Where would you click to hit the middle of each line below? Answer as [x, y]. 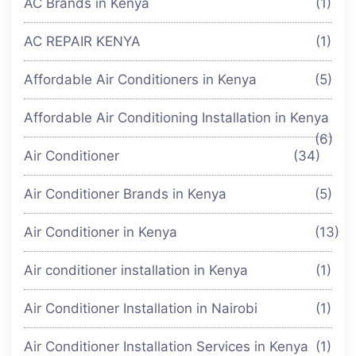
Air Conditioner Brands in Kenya [125, 193]
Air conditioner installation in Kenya [136, 270]
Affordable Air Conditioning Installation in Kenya [176, 117]
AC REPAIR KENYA [82, 41]
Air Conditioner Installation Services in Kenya [166, 346]
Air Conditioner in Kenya [101, 232]
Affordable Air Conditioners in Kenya [140, 79]
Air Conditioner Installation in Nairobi [141, 308]
